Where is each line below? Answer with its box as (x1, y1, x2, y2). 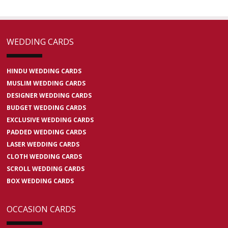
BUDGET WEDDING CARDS (7, 103, 87, 112)
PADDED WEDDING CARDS (7, 128, 87, 137)
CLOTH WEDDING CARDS (7, 152, 82, 161)
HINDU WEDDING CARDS (7, 67, 82, 76)
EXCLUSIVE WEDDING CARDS (7, 116, 94, 125)
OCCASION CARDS (7, 204, 76, 215)
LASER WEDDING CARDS (7, 140, 80, 149)
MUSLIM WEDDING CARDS (7, 79, 86, 88)
